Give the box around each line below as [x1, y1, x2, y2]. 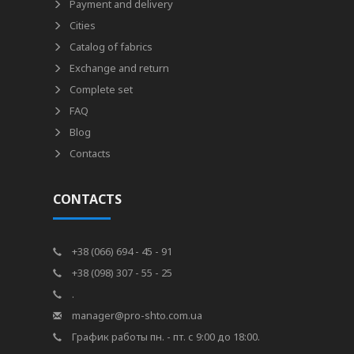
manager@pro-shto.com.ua [70, 308, 203, 322]
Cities [70, 18, 96, 32]
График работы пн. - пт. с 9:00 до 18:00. [70, 330, 261, 344]
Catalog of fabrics [70, 40, 153, 54]
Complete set [70, 82, 134, 96]
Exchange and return [70, 61, 170, 75]
